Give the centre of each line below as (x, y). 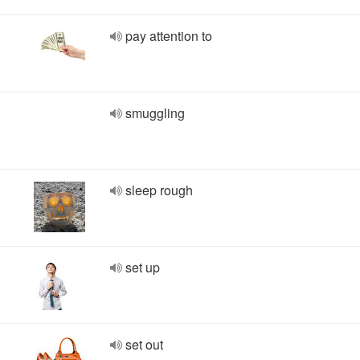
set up (143, 267)
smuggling (155, 113)
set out (144, 344)
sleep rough (159, 190)
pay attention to (169, 36)
